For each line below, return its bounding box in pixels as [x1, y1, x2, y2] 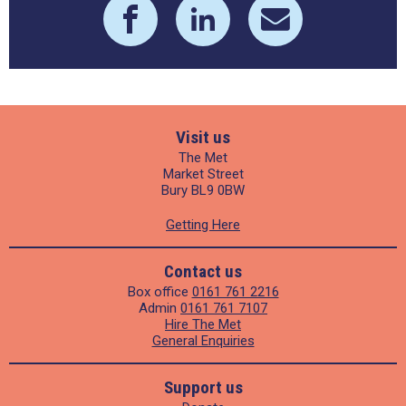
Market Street [162, 166, 244, 183]
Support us [163, 377, 243, 399]
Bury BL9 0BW [161, 182, 245, 199]
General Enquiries [151, 333, 255, 350]
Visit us [176, 127, 230, 149]
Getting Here [166, 217, 240, 234]
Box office [127, 284, 192, 301]
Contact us [164, 261, 242, 283]
